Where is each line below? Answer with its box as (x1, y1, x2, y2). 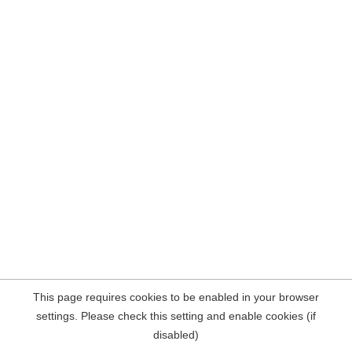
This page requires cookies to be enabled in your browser (33, 291, 319, 303)
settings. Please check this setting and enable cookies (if (36, 310, 316, 322)
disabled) (153, 328, 199, 341)
